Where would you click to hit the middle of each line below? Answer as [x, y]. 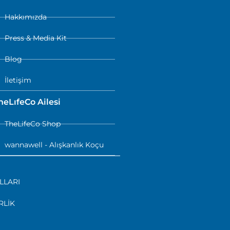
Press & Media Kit [35, 38]
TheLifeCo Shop [32, 124]
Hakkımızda [25, 17]
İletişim [18, 80]
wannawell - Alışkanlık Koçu [54, 145]
